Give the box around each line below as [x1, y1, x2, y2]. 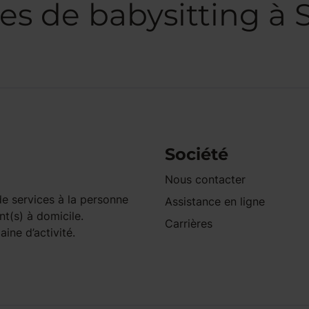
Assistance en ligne [165, 195, 265, 208]
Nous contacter [165, 172, 246, 186]
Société [165, 144, 228, 164]
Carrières [165, 217, 212, 230]
